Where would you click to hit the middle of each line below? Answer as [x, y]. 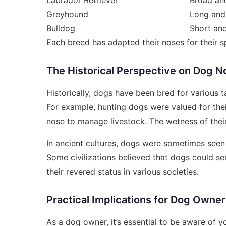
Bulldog [61, 28]
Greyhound [67, 14]
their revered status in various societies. [123, 171]
